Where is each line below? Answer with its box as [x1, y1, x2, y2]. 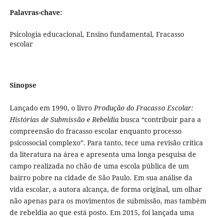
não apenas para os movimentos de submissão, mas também [9, 196, 206, 206]
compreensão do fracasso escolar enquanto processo [9, 126, 182, 136]
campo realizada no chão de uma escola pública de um [9, 161, 189, 171]
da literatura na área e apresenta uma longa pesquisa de [9, 150, 196, 159]
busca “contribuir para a [118, 115, 201, 124]
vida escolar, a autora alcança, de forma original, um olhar [9, 185, 202, 194]
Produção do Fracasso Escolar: [93, 103, 193, 113]
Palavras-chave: [9, 8, 62, 17]
